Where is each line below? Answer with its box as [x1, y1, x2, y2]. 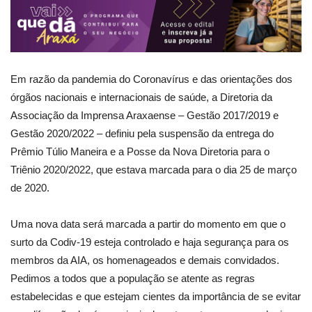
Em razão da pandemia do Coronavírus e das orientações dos [10, 72, 292, 85]
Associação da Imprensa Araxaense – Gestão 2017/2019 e [10, 109, 279, 121]
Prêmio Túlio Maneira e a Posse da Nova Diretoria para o [10, 145, 270, 157]
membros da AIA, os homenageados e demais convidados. [10, 253, 279, 266]
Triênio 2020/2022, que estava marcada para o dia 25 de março [10, 163, 297, 175]
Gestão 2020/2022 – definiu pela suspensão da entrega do [10, 127, 274, 139]
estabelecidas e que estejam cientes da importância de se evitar [10, 290, 301, 302]
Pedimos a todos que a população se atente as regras [10, 272, 255, 284]
